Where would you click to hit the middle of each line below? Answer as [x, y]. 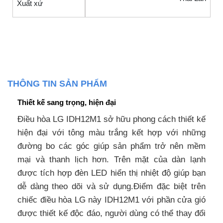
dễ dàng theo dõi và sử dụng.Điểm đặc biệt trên [111, 186]
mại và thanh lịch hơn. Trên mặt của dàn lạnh [111, 159]
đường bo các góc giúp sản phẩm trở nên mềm [111, 146]
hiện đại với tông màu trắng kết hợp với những [111, 132]
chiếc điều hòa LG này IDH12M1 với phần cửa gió [111, 200]
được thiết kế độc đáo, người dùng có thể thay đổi [111, 213]
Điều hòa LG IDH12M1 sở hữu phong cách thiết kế [111, 119]
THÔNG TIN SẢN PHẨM [57, 84]
